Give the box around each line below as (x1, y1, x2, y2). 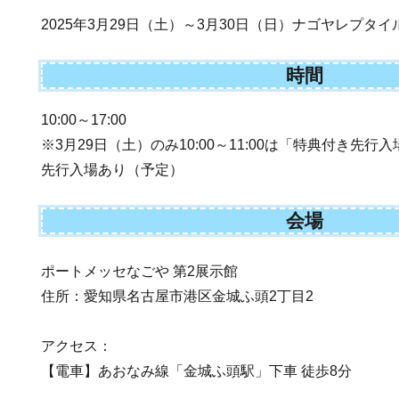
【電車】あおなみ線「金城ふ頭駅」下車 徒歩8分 (41, 362, 353, 379)
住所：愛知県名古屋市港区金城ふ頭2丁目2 (41, 288, 314, 304)
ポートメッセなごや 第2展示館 (41, 263, 239, 279)
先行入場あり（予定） (41, 161, 184, 177)
